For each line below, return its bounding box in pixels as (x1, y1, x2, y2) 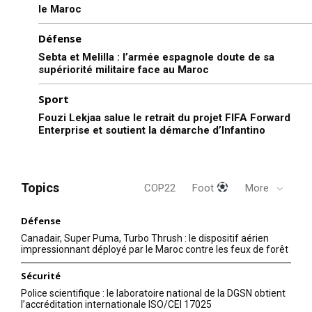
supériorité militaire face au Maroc (38, 63, 209, 76)
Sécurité (21, 269, 61, 282)
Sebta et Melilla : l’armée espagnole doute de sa (38, 50, 274, 63)
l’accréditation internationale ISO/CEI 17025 (21, 298, 212, 310)
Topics (21, 180, 59, 195)
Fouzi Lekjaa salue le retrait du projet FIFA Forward (38, 111, 290, 124)
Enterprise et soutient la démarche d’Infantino (38, 123, 265, 136)
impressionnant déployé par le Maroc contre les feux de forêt (21, 243, 288, 255)
